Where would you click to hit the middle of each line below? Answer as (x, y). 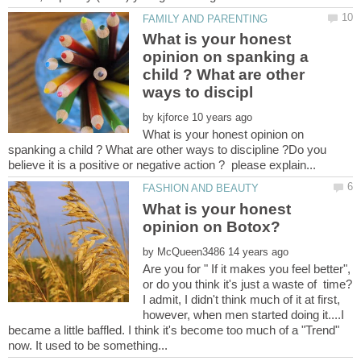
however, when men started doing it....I (244, 314)
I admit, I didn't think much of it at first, (242, 299)
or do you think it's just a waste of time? (248, 284)
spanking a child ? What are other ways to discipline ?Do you (167, 150)
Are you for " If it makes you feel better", (247, 268)
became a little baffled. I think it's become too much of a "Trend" (174, 330)
